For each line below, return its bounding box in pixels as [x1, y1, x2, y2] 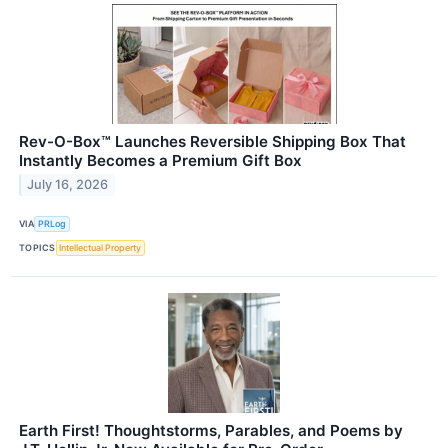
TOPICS [19, 242, 56, 254]
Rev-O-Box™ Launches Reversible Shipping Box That [19, 131, 406, 151]
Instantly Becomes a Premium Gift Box [19, 150, 302, 170]
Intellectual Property [59, 242, 142, 254]
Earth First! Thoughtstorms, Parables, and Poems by [19, 420, 403, 440]
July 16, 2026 [27, 177, 109, 193]
